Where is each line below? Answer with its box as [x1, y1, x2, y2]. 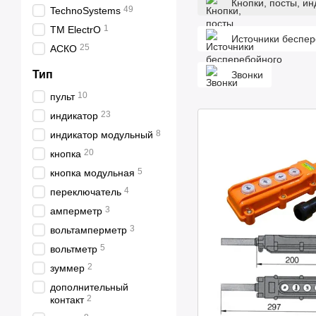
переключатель [50, 186, 121, 197]
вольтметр [50, 243, 97, 255]
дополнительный [50, 281, 128, 293]
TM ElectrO [50, 24, 101, 35]
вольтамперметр [50, 224, 127, 236]
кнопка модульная [50, 167, 135, 178]
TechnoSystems [50, 5, 121, 16]
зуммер [50, 262, 85, 274]
